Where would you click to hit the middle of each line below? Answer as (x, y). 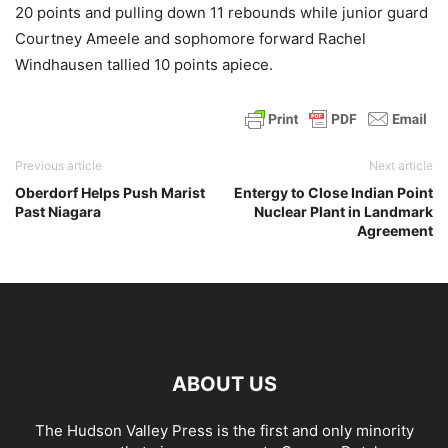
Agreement (395, 230)
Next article (401, 165)
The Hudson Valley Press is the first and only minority (224, 430)
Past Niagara (58, 211)
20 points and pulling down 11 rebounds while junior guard (221, 12)
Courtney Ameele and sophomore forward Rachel (190, 38)
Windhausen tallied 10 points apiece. (144, 64)
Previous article (58, 165)
